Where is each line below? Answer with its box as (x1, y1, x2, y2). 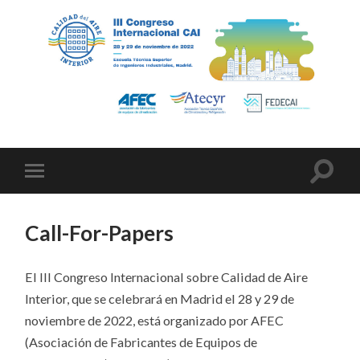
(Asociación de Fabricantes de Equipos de (25, 333, 258, 350)
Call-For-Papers (25, 219, 174, 246)
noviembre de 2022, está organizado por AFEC (25, 312, 284, 328)
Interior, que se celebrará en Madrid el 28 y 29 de (25, 290, 295, 306)
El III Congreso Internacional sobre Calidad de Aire (25, 268, 309, 284)
